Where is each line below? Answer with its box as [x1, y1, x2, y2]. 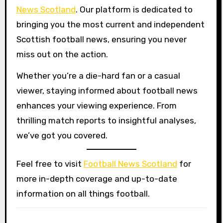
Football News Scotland [83, 159, 177, 169]
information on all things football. [16, 189, 150, 199]
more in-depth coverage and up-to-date [16, 174, 177, 184]
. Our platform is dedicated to [75, 4, 193, 14]
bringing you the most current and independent [16, 19, 205, 29]
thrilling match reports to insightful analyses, [16, 115, 196, 125]
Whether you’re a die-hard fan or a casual [16, 70, 180, 81]
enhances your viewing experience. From [16, 100, 177, 111]
